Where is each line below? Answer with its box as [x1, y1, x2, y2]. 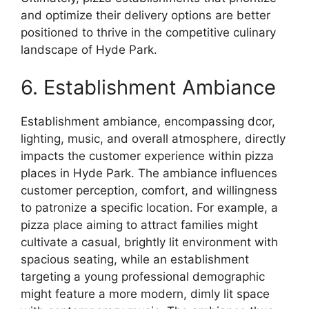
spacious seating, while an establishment [21, 252, 249, 267]
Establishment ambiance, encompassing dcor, [21, 114, 275, 129]
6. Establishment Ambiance [21, 75, 276, 100]
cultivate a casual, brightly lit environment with [21, 235, 278, 250]
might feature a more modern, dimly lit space [21, 287, 270, 301]
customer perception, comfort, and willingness [21, 183, 277, 198]
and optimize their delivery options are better [21, 8, 270, 22]
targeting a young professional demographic [21, 270, 265, 284]
